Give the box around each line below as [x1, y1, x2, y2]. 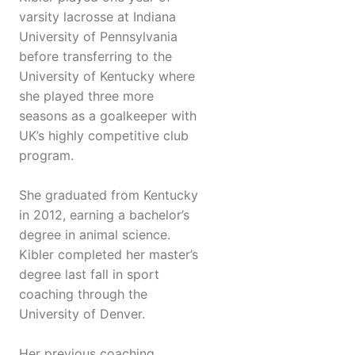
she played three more [19, 88, 154, 105]
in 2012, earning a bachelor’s [19, 207, 189, 223]
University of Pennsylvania [19, 29, 177, 45]
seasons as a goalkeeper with [19, 108, 197, 124]
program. [19, 147, 74, 164]
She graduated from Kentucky [19, 187, 198, 204]
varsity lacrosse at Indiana [19, 9, 176, 25]
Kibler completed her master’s [19, 246, 198, 263]
